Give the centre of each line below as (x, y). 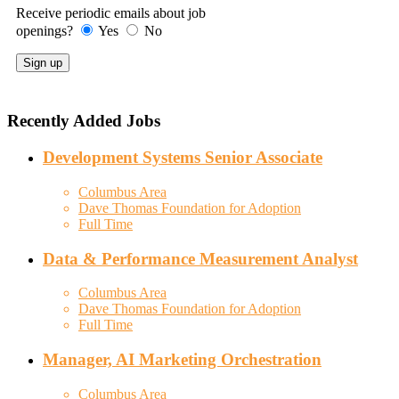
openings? (45, 30)
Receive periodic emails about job (111, 12)
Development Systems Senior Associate (183, 158)
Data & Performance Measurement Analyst (200, 258)
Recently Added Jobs (84, 121)
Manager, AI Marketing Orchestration (182, 360)
